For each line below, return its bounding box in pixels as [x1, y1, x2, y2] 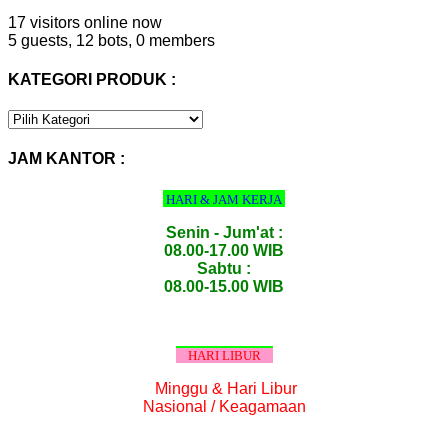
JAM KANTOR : [8, 150, 125, 168]
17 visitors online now [8, 13, 162, 31]
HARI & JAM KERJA [166, 191, 285, 207]
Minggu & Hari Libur [155, 379, 297, 397]
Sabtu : [197, 259, 251, 277]
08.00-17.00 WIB [164, 241, 284, 259]
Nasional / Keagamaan [142, 397, 306, 415]
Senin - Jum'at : [165, 223, 283, 241]
